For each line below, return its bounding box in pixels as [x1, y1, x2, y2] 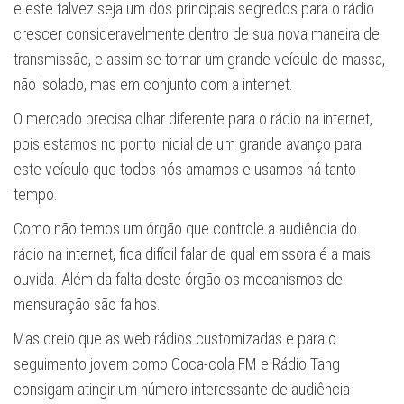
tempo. [14, 184, 58, 204]
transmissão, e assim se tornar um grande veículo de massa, [14, 49, 385, 69]
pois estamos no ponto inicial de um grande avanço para [14, 133, 362, 153]
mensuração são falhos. [14, 294, 161, 314]
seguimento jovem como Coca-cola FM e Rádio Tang [14, 353, 340, 373]
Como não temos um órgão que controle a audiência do [14, 218, 357, 238]
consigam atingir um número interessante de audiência [14, 379, 350, 399]
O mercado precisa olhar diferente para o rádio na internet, [14, 108, 372, 128]
